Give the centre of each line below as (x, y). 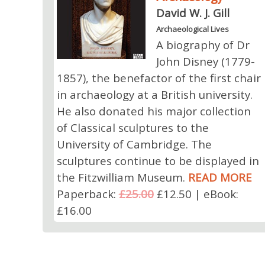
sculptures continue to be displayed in (158, 160)
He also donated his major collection (153, 111)
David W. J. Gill (193, 12)
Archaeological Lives (193, 29)
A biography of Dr (203, 44)
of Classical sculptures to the (132, 127)
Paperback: (88, 193)
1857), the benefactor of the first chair (159, 77)
